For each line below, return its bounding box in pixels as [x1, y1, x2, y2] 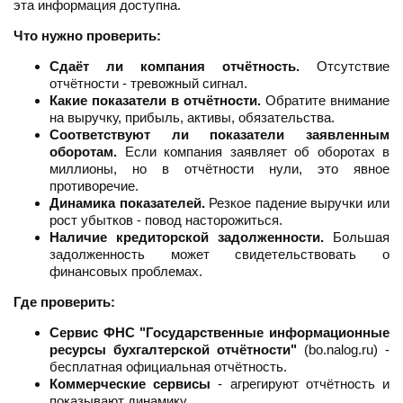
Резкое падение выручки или [204, 195, 390, 211]
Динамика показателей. [49, 195, 205, 211]
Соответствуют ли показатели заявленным [49, 127, 390, 143]
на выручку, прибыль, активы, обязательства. [49, 110, 335, 126]
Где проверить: [13, 294, 115, 310]
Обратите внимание [261, 93, 390, 109]
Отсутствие [300, 58, 390, 75]
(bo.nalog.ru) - [297, 342, 390, 358]
